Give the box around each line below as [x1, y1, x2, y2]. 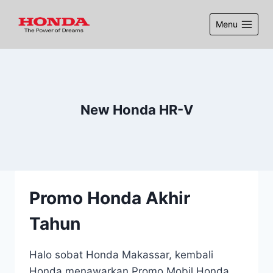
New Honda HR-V [80, 101, 193, 118]
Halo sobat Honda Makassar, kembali [29, 249, 213, 261]
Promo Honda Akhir [29, 188, 190, 208]
